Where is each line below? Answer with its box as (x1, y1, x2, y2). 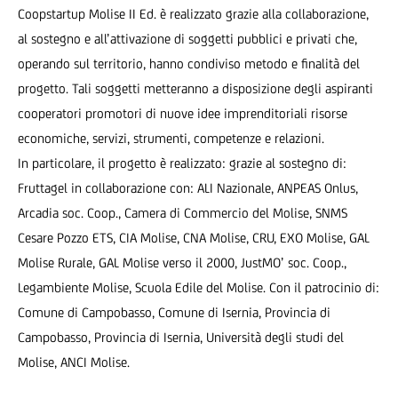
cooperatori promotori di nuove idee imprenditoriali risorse (18, 106, 347, 121)
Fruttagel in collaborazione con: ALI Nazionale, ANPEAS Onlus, (18, 180, 358, 195)
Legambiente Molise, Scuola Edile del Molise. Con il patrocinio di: (18, 280, 379, 295)
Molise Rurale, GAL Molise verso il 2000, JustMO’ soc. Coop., (18, 255, 346, 270)
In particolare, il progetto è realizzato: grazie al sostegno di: (18, 155, 346, 171)
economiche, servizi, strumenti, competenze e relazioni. (18, 131, 324, 146)
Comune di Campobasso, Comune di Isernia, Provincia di (18, 305, 330, 320)
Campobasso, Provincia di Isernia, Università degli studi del (18, 330, 344, 345)
